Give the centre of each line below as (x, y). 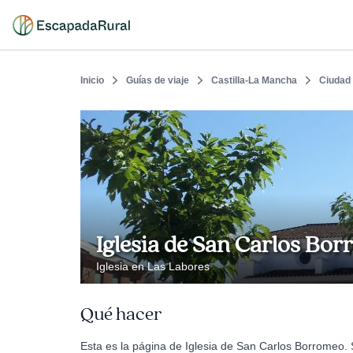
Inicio (92, 80)
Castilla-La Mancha (254, 80)
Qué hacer (121, 314)
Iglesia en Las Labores (153, 266)
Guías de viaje (158, 80)
